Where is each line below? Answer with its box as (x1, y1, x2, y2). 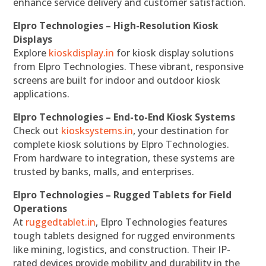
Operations (13, 201, 68, 215)
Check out (13, 123, 62, 137)
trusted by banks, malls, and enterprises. (13, 164, 195, 178)
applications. (13, 87, 70, 100)
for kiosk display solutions (114, 46, 235, 59)
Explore (13, 46, 49, 59)
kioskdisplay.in (49, 46, 115, 59)
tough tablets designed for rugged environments (13, 229, 236, 242)
